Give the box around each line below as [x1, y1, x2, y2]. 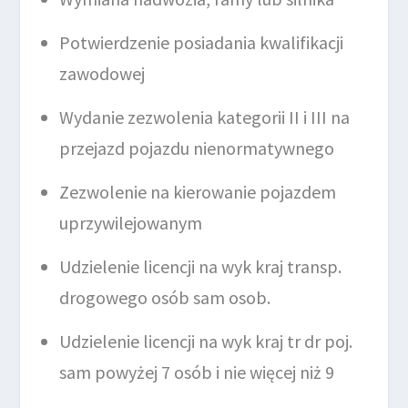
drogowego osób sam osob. [59, 286, 271, 309]
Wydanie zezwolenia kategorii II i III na [59, 106, 351, 128]
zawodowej [59, 62, 146, 85]
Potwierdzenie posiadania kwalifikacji [59, 31, 344, 54]
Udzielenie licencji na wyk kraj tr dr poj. [59, 330, 353, 352]
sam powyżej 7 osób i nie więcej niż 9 [59, 361, 335, 383]
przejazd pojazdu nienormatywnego [59, 137, 335, 159]
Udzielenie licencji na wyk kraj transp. [59, 255, 342, 278]
